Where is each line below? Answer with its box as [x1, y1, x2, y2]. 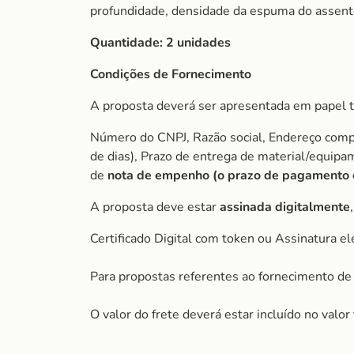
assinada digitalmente [220, 198, 350, 216]
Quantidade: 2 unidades [90, 34, 231, 51]
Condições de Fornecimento [90, 66, 251, 83]
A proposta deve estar [90, 198, 220, 216]
